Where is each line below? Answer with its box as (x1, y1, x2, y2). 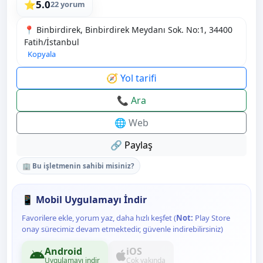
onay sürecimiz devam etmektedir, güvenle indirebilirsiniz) (22, 224, 223, 235)
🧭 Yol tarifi (106, 72, 157, 85)
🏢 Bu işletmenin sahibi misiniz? (22, 161, 134, 171)
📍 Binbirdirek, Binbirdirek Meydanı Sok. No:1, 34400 (24, 24, 232, 36)
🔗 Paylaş (110, 139, 153, 152)
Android (45, 245, 82, 258)
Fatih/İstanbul (24, 36, 79, 48)
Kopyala (28, 49, 56, 60)
